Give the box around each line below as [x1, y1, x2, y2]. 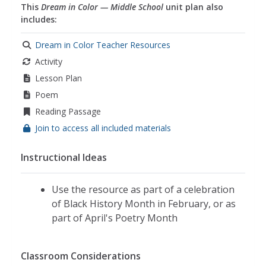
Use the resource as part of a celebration [52, 183, 235, 197]
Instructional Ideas [21, 151, 107, 164]
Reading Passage [35, 106, 101, 118]
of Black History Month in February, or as [52, 197, 236, 211]
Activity [35, 56, 62, 68]
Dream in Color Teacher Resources [35, 39, 170, 51]
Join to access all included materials [35, 122, 171, 134]
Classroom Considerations [21, 249, 141, 263]
